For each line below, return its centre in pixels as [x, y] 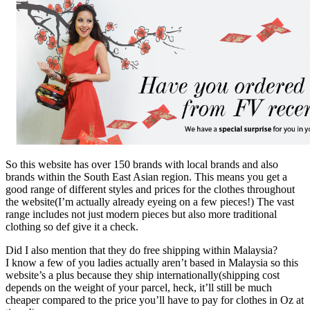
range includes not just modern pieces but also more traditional [141, 214]
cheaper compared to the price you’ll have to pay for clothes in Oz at [155, 300]
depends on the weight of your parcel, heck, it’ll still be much [139, 287]
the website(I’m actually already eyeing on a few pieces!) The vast [150, 201]
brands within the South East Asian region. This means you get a [146, 176]
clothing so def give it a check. [72, 226]
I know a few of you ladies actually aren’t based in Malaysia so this [152, 262]
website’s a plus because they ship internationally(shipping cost [143, 275]
